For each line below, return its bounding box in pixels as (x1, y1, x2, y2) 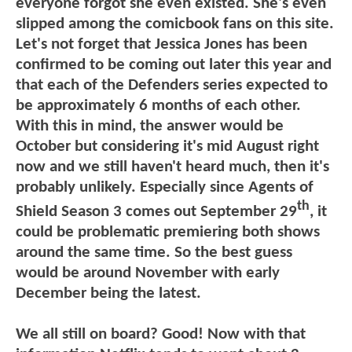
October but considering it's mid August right (16, 137, 319, 155)
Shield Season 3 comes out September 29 (16, 203, 297, 220)
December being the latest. (16, 284, 201, 302)
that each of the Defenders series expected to (16, 76, 328, 93)
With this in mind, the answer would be (16, 117, 284, 134)
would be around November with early (16, 264, 280, 281)
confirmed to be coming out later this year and (16, 56, 332, 73)
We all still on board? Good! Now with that (16, 325, 306, 343)
